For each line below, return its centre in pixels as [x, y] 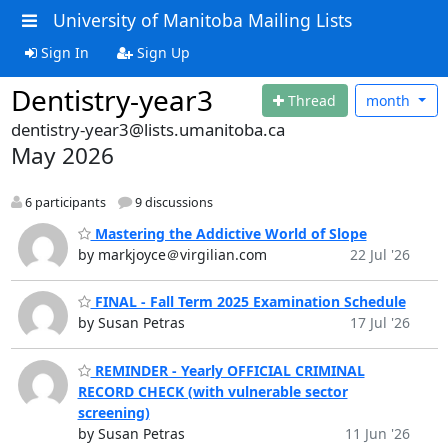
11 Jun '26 [377, 433]
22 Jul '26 [379, 254]
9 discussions [172, 203]
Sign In [62, 52]
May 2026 [62, 155]
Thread [312, 100]
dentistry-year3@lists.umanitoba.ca [147, 129]
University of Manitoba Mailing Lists [202, 20]
